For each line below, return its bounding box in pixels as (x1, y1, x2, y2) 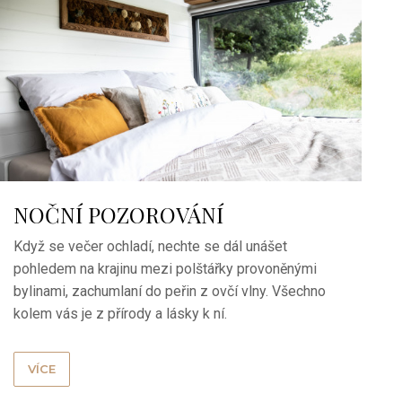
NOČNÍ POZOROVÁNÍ (13, 199, 224, 229)
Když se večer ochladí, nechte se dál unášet (13, 237, 288, 255)
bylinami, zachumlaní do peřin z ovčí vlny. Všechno (13, 282, 327, 300)
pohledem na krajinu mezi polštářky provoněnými (13, 259, 318, 277)
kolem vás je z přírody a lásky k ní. (13, 304, 228, 322)
